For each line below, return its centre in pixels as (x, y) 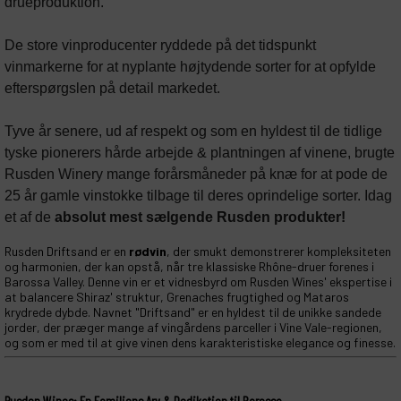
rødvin (148, 251)
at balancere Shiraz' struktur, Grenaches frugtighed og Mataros (177, 297)
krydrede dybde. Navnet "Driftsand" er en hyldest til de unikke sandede (193, 312)
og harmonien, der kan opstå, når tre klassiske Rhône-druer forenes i (189, 266)
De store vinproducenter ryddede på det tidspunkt (160, 45)
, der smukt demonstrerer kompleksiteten (279, 251)
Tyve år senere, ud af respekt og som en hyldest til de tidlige (193, 131)
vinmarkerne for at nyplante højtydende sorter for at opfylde (190, 67)
